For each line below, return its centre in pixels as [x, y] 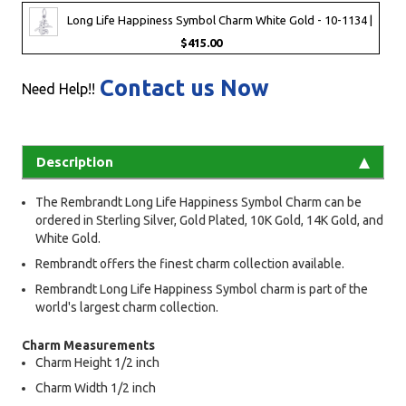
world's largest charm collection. [127, 307]
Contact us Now [184, 87]
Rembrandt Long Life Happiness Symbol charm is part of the [202, 289]
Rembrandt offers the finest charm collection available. [190, 263]
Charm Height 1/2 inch [97, 362]
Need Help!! [58, 88]
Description [75, 161]
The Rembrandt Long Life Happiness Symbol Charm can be [198, 202]
